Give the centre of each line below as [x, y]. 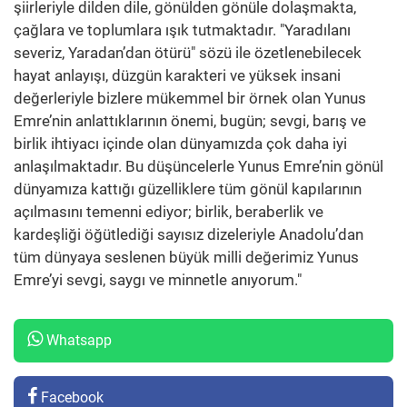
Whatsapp [77, 340]
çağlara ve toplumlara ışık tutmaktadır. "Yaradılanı [182, 30]
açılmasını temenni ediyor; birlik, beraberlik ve [169, 211]
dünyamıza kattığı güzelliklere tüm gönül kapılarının [188, 189]
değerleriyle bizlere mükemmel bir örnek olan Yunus [190, 98]
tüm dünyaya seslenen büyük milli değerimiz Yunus [186, 257]
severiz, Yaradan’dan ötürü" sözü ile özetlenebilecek [188, 52]
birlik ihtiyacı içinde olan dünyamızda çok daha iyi [180, 143]
